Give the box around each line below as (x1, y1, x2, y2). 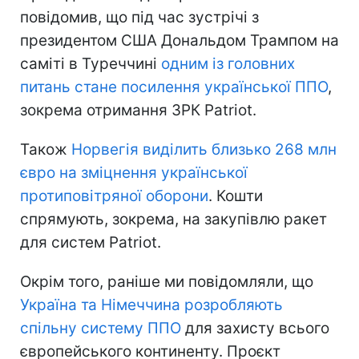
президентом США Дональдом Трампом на (20, 30, 339, 50)
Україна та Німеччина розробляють (20, 295, 283, 314)
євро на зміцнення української (20, 163, 248, 182)
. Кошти (208, 186, 263, 205)
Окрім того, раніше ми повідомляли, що (20, 272, 313, 291)
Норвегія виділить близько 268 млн (71, 139, 337, 159)
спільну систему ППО (20, 318, 181, 337)
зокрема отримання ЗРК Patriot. (20, 100, 256, 119)
